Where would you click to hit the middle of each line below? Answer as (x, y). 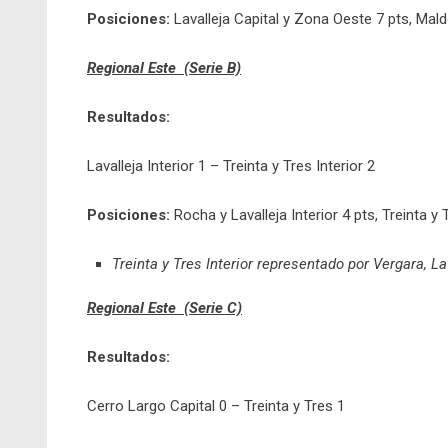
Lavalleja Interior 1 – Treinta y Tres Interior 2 (231, 166)
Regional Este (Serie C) (164, 308)
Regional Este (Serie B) (164, 68)
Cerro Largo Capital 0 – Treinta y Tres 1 (216, 406)
